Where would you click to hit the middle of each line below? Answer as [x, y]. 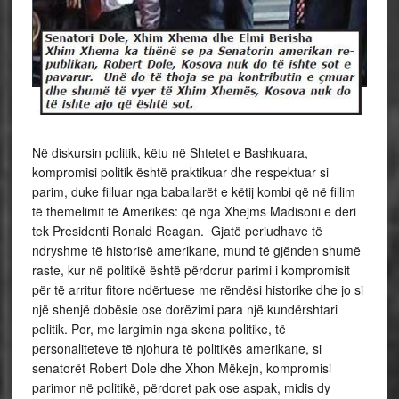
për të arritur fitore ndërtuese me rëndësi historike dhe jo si [197, 290]
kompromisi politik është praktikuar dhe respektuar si [180, 172]
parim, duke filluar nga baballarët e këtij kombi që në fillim [193, 192]
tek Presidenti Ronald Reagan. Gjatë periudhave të [177, 231]
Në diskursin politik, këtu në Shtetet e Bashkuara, [170, 153]
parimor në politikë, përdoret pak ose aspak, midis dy [181, 388]
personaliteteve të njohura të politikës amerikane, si [176, 349]
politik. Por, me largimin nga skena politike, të [159, 329]
